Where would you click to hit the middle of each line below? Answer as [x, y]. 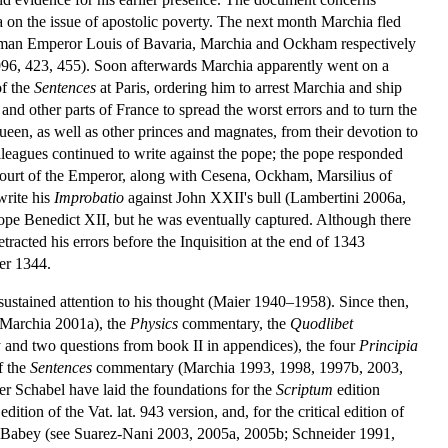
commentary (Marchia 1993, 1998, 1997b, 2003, [247, 367]
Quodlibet [321, 323]
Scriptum [304, 389]
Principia [388, 345]
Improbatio [89, 197]
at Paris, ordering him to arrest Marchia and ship [249, 87]
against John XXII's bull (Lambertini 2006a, [265, 197]
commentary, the [234, 323]
